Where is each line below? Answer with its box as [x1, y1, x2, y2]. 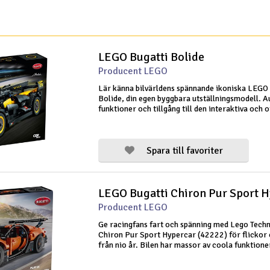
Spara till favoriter [146, 145, 223, 157]
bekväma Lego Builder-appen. [98, 114, 204, 124]
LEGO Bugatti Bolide [98, 49, 204, 64]
